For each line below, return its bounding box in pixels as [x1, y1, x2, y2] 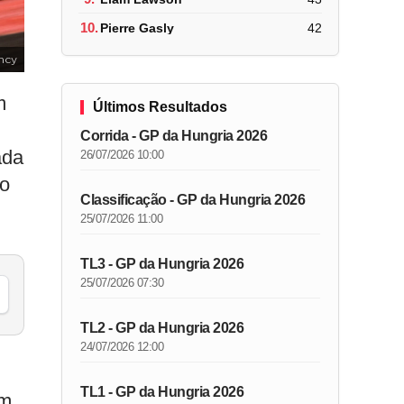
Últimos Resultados [93, 99, 228, 115]
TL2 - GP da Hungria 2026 [80, 320, 244, 335]
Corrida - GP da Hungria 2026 [80, 128, 268, 143]
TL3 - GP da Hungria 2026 [80, 256, 244, 271]
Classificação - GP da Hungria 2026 [80, 192, 306, 207]
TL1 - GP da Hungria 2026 [80, 384, 244, 399]
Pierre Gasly [100, 20, 175, 35]
